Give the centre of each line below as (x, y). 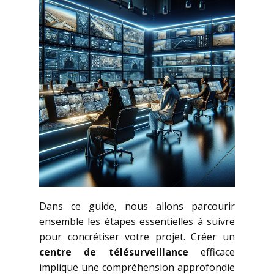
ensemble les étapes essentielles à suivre (137, 221)
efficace (212, 252)
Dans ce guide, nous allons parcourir (137, 206)
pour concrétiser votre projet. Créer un (137, 237)
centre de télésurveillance (114, 252)
